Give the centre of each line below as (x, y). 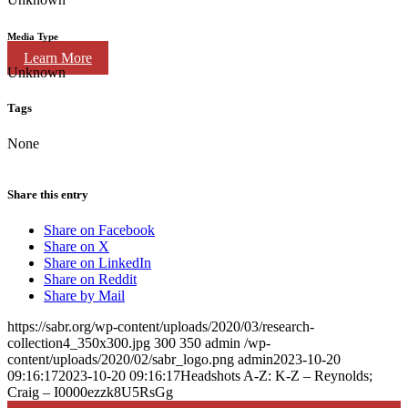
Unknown (36, 72)
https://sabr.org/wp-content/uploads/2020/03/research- (161, 326)
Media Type (33, 37)
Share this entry (48, 194)
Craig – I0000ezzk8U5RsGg (90, 392)
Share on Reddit (90, 279)
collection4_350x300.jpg (79, 342)
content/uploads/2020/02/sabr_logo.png (121, 359)
